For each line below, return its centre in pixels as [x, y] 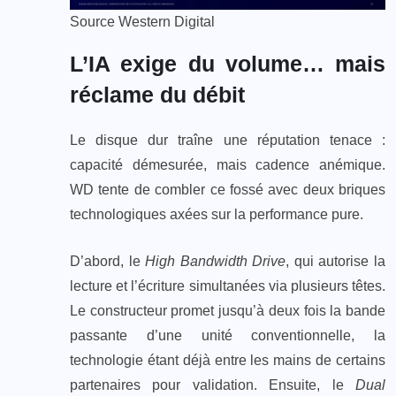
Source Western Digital [142, 22]
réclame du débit [157, 95]
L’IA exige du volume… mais [228, 64]
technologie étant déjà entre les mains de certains [228, 361]
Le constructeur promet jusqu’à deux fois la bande [228, 311]
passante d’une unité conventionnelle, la [228, 336]
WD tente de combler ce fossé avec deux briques [228, 190]
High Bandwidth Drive [216, 262]
